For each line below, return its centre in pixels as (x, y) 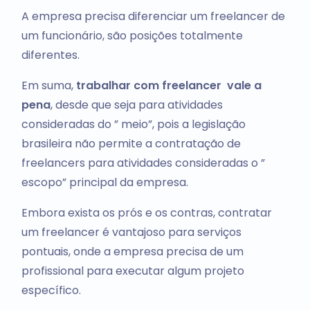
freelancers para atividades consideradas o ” (143, 163)
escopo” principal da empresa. (104, 183)
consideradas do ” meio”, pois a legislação (133, 125)
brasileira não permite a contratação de (131, 144)
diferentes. (50, 55)
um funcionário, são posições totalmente (132, 36)
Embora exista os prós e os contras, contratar (146, 213)
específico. (51, 291)
